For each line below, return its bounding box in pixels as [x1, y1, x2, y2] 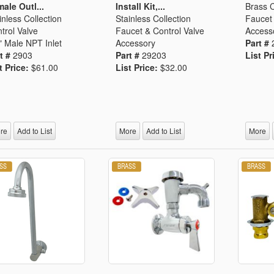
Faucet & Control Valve [116, 24, 205, 37]
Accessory [116, 36, 156, 49]
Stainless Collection [116, 12, 191, 24]
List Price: [116, 61, 161, 73]
